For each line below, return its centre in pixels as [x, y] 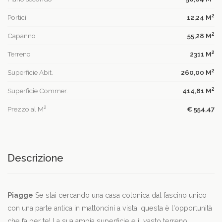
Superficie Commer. [38, 91]
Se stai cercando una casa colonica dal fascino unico [120, 195]
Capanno [22, 36]
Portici [17, 18]
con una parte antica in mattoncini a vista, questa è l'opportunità [110, 208]
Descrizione [35, 158]
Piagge [20, 195]
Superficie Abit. [30, 73]
